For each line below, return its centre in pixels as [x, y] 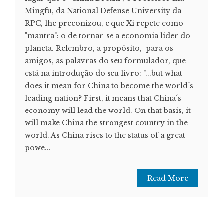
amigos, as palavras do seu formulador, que [105, 60]
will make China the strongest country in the [106, 123]
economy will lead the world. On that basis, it [108, 110]
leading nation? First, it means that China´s [103, 98]
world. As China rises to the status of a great [105, 135]
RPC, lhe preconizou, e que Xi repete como [104, 23]
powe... [38, 148]
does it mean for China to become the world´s [109, 85]
